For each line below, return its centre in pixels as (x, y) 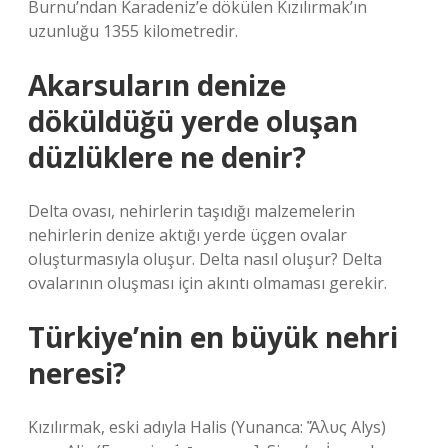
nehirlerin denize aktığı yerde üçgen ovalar (187, 235)
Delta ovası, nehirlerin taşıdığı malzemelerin (191, 211)
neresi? (77, 373)
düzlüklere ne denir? (167, 157)
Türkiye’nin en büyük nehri (213, 337)
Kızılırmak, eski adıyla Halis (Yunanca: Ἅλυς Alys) (207, 427)
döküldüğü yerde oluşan (193, 121)
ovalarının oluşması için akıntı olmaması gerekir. (207, 283)
